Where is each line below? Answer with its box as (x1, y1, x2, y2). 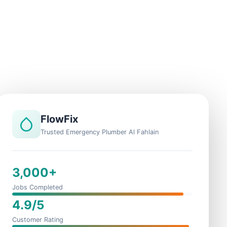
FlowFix (41, 113, 78, 125)
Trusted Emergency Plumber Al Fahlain (41, 128, 159, 136)
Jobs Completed (12, 183, 63, 191)
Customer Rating (12, 216, 63, 223)
